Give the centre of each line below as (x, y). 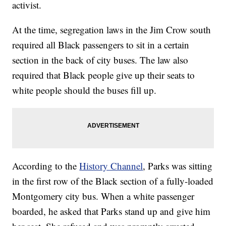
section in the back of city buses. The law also (100, 60)
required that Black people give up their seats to (104, 75)
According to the (46, 166)
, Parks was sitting (178, 166)
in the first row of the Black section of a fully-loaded (113, 181)
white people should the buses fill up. (84, 90)
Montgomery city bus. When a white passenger (103, 196)
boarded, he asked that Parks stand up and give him (111, 211)
